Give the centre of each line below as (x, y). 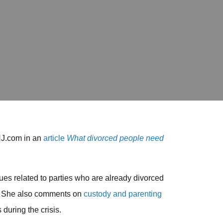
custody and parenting (122, 194)
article (54, 138)
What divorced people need (115, 138)
